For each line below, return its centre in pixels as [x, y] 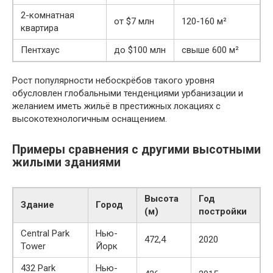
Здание [37, 204]
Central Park [45, 233]
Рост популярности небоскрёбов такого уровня [113, 80]
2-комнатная [48, 15]
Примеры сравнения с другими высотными [136, 150]
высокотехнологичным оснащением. [90, 119]
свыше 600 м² [210, 50]
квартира [40, 28]
